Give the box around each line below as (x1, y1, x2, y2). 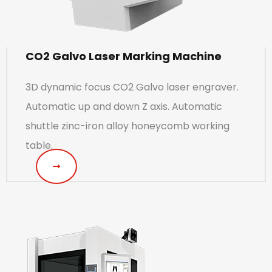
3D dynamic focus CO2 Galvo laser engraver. (25, 80, 239, 94)
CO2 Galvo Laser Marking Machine (25, 48, 222, 64)
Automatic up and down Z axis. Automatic (25, 99, 222, 114)
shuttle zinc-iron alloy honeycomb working (25, 118, 229, 133)
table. (25, 138, 53, 152)
